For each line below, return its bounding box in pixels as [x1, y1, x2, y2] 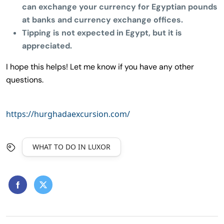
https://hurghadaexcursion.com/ [6, 108, 130, 119]
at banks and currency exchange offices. [22, 14, 183, 25]
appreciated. [22, 40, 72, 51]
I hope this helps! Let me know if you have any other [6, 61, 194, 72]
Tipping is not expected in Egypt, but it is [22, 27, 182, 38]
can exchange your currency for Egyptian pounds [22, 1, 217, 12]
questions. [6, 74, 43, 85]
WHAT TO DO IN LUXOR [32, 141, 110, 151]
